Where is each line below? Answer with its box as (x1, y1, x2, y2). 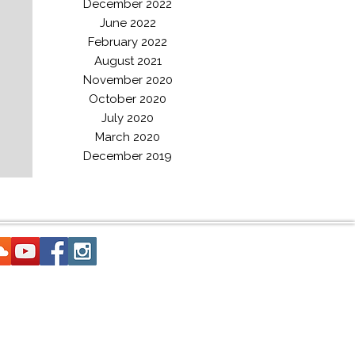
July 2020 (101, 111, 154, 125)
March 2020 (95, 130, 160, 144)
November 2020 (82, 73, 173, 87)
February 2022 (88, 35, 167, 49)
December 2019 (83, 149, 172, 163)
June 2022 (99, 16, 156, 30)
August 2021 (94, 54, 162, 68)
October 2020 (89, 92, 166, 106)
